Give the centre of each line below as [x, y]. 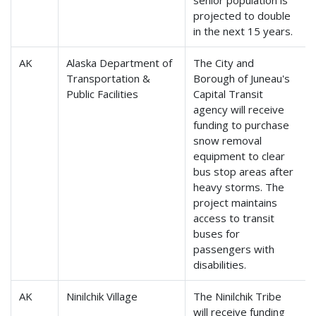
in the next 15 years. [243, 31]
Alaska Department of [120, 63]
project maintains [236, 203]
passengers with [234, 249]
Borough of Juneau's [242, 79]
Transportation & [109, 79]
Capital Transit [229, 94]
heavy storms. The [239, 187]
